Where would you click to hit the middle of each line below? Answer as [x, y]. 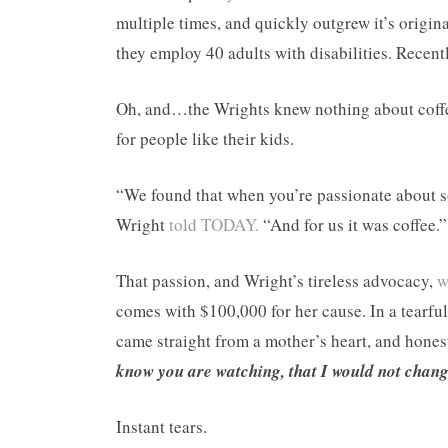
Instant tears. [161, 426]
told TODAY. [214, 224]
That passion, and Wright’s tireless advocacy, [276, 280]
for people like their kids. [205, 138]
